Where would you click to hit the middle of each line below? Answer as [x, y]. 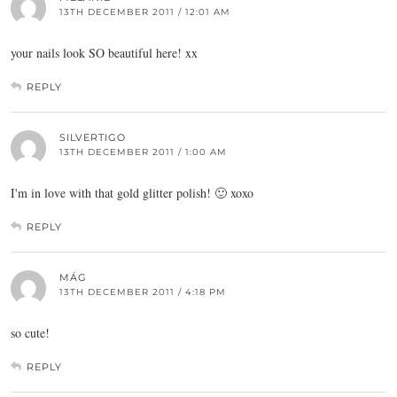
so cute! [30, 333]
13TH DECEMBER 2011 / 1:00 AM [143, 152]
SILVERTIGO [93, 138]
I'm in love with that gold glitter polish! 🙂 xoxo [132, 193]
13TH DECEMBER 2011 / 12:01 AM [145, 12]
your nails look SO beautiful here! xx [104, 53]
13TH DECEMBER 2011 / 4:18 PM [143, 292]
